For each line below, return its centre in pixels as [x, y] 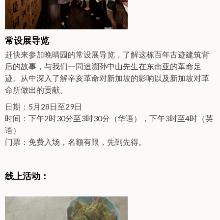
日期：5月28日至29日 [43, 106]
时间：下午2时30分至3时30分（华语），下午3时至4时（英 [109, 118]
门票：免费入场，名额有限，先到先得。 [76, 141]
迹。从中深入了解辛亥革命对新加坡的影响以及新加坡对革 [107, 78]
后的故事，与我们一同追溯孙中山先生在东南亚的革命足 [103, 66]
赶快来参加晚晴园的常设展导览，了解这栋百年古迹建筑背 [107, 54]
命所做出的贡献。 [36, 89]
